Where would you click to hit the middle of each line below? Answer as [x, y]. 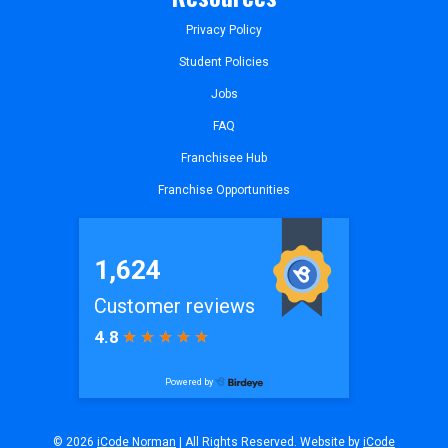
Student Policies [224, 61]
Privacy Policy [224, 29]
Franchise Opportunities [224, 189]
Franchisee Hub [224, 157]
